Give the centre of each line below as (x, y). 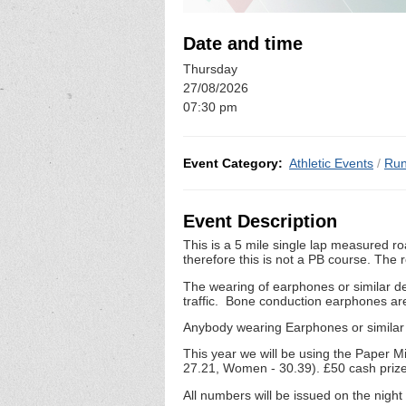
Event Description (260, 221)
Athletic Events (331, 163)
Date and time (243, 43)
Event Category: (233, 163)
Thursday (210, 69)
